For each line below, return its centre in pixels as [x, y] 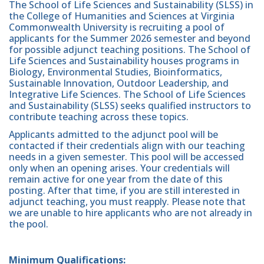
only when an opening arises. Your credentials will [119, 168]
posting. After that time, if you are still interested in [124, 191]
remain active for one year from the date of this [116, 179]
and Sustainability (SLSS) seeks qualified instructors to [130, 106]
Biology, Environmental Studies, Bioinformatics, [115, 72]
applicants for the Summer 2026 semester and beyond [130, 39]
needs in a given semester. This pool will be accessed [126, 157]
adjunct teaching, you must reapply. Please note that [127, 202]
